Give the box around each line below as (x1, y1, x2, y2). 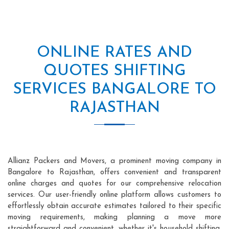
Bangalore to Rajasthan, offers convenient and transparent (8, 168, 221, 176)
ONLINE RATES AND (37, 44, 192, 61)
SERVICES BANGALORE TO (13, 81, 216, 98)
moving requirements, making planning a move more (8, 213, 221, 221)
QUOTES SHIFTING (43, 63, 186, 79)
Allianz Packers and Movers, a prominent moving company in (8, 157, 221, 165)
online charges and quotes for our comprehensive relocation (8, 179, 221, 188)
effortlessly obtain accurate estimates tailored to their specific (8, 202, 221, 210)
